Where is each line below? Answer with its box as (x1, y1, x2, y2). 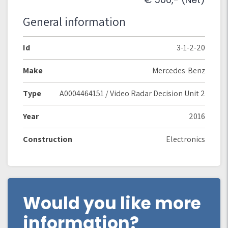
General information (23, 13, 126, 30)
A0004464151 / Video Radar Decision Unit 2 (60, 88, 205, 99)
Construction (23, 134, 72, 145)
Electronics (166, 134, 205, 145)
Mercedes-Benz (152, 65, 205, 76)
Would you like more (23, 191, 201, 215)
